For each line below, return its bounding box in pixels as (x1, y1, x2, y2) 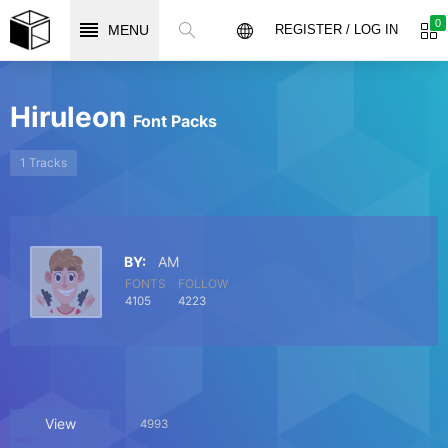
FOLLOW (178, 276, 228, 291)
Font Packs (133, 111, 217, 131)
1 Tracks (20, 155, 67, 170)
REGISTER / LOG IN (275, 22, 398, 37)
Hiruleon (10, 100, 133, 134)
